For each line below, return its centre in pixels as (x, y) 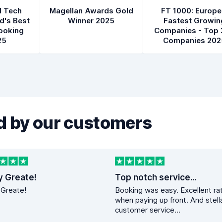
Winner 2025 (91, 21)
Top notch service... (156, 178)
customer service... (148, 210)
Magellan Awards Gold (91, 11)
